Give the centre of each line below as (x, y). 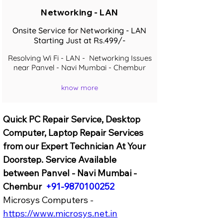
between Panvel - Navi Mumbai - (71, 173)
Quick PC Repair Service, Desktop (73, 119)
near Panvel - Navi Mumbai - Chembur (80, 67)
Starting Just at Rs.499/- (79, 40)
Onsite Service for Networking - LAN (79, 30)
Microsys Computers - (49, 200)
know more (80, 88)
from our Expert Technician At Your (75, 146)
